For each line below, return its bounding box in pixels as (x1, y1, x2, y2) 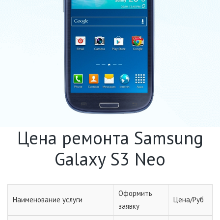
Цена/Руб (173, 194, 204, 204)
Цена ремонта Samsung (17, 126, 203, 149)
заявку (118, 201, 139, 211)
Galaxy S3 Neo (55, 147, 165, 170)
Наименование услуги (13, 194, 82, 204)
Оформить (118, 188, 152, 198)
